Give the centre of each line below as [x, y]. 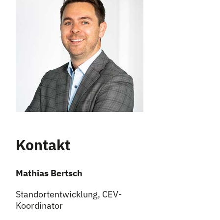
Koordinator [39, 206]
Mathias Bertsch [49, 173]
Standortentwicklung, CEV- [69, 194]
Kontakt [43, 145]
